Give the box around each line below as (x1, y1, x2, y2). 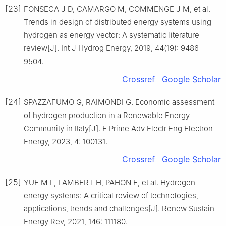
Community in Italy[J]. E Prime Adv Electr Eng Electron (24, 124, 213, 134)
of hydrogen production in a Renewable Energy (24, 110, 190, 121)
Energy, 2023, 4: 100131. (24, 137, 107, 147)
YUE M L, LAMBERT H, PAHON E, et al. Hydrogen (24, 178, 195, 188)
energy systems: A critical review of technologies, (24, 191, 198, 201)
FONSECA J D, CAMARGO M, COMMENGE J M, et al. (24, 4, 210, 14)
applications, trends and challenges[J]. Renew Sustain (24, 204, 214, 214)
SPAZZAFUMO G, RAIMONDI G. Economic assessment (24, 97, 214, 107)
